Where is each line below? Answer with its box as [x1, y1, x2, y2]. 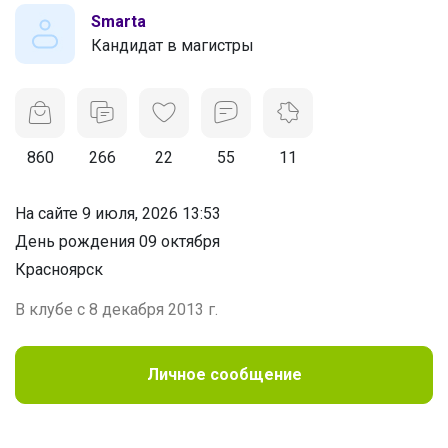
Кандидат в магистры [91, 35, 254, 55]
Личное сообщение [146, 364, 302, 384]
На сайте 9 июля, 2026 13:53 [15, 203, 221, 223]
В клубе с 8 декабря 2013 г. [15, 299, 218, 319]
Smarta [91, 11, 146, 31]
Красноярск [15, 259, 103, 279]
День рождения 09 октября [15, 231, 220, 251]
